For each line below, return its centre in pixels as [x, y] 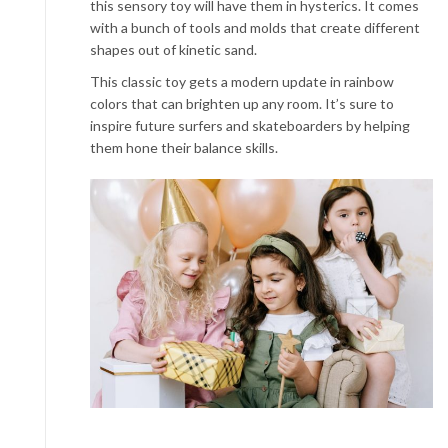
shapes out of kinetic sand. [173, 49]
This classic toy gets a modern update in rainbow [242, 81]
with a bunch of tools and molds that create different [255, 27]
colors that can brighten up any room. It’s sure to [242, 103]
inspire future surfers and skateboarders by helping [250, 125]
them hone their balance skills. [184, 147]
